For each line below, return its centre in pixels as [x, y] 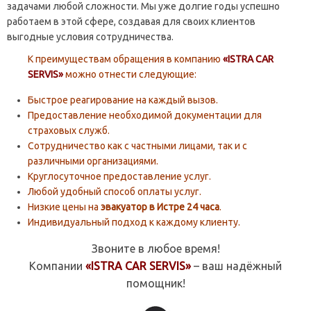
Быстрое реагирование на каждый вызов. [123, 100]
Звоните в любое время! [155, 249]
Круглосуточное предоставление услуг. [119, 177]
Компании [57, 266]
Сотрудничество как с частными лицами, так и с [137, 146]
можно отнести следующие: [130, 75]
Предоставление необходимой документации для [145, 116]
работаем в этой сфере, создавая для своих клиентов [131, 22]
